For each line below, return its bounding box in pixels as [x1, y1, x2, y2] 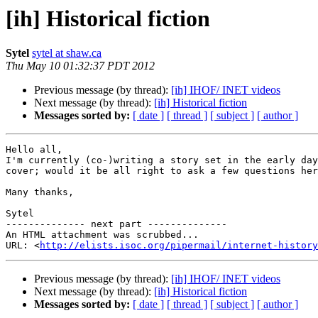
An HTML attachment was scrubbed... [6, 229, 199, 241]
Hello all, [6, 144, 62, 155]
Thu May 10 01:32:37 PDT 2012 [6, 60, 155, 72]
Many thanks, [6, 187, 74, 198]
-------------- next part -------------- [6, 219, 227, 230]
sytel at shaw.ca [32, 47, 102, 60]
